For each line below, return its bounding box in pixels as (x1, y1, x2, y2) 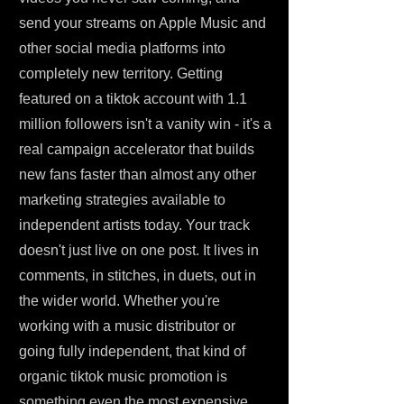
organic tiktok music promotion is (19, 369, 227, 384)
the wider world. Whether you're (19, 293, 220, 308)
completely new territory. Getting (19, 66, 223, 81)
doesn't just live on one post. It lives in (19, 243, 259, 258)
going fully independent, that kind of (19, 344, 245, 359)
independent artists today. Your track (19, 217, 250, 233)
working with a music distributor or (19, 318, 235, 334)
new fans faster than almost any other (19, 167, 256, 182)
